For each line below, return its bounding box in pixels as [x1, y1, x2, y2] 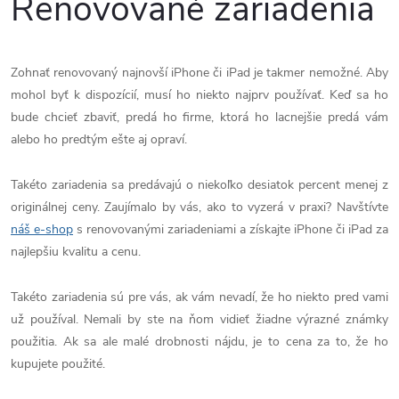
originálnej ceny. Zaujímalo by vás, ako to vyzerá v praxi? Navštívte [11, 198, 388, 216]
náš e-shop [11, 220, 73, 238]
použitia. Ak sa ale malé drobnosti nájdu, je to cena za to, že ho [11, 332, 388, 350]
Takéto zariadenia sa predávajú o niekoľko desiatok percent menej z [11, 175, 388, 193]
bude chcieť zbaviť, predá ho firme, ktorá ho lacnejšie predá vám [11, 108, 388, 126]
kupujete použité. [11, 354, 105, 372]
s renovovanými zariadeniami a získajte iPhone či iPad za [73, 220, 388, 238]
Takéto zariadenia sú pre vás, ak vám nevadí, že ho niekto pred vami [11, 288, 388, 305]
